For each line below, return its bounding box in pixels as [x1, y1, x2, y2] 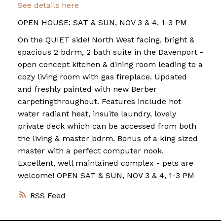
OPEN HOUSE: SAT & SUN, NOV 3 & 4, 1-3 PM [17, 18, 187, 28]
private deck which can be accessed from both [17, 121, 196, 131]
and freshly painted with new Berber [17, 84, 157, 94]
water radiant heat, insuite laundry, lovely [17, 109, 176, 119]
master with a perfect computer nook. [17, 146, 164, 156]
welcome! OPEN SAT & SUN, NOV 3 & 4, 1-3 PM [17, 171, 194, 181]
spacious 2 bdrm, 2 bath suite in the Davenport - [17, 47, 203, 57]
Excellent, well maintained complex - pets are [17, 158, 193, 168]
